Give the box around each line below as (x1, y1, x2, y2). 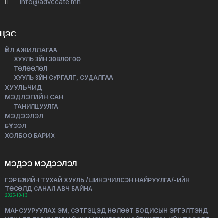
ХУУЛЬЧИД (5, 84, 42, 91)
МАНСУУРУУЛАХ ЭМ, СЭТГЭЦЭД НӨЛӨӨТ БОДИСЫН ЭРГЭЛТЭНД (5, 207, 208, 214)
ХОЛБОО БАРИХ (5, 132, 55, 139)
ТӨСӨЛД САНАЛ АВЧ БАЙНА (5, 185, 92, 192)
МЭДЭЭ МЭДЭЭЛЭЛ (5, 159, 77, 169)
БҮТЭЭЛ (5, 122, 27, 129)
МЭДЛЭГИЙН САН (5, 93, 64, 101)
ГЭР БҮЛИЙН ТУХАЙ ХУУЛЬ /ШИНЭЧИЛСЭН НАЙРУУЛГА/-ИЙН (5, 176, 190, 183)
